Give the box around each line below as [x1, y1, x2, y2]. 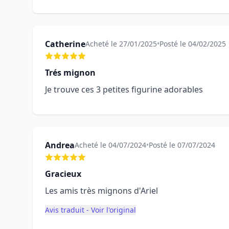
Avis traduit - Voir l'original [45, 205, 136, 215]
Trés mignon [45, 67, 96, 78]
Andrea [45, 140, 75, 151]
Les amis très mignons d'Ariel [45, 185, 158, 196]
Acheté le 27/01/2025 [85, 39, 157, 49]
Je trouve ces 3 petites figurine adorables [45, 84, 203, 95]
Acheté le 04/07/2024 [75, 140, 146, 150]
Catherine [45, 38, 85, 50]
